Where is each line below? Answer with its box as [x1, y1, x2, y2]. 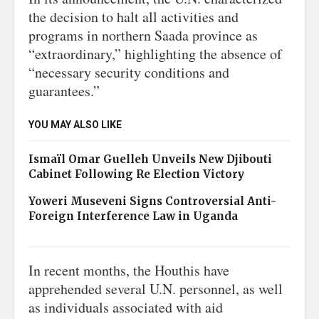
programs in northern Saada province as [28, 26, 258, 45]
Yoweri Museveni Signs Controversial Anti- [28, 194, 276, 208]
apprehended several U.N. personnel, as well [28, 279, 283, 298]
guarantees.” [28, 81, 100, 100]
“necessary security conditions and [28, 63, 229, 82]
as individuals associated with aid [28, 298, 223, 317]
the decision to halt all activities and [28, 7, 239, 26]
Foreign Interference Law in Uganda [28, 209, 238, 223]
